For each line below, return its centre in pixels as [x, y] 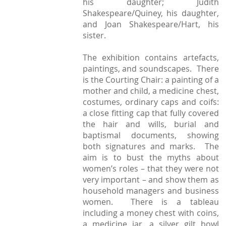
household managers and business [151, 191]
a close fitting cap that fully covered [151, 113]
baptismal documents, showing [151, 135]
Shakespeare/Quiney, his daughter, [151, 13]
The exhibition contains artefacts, [151, 58]
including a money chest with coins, [151, 213]
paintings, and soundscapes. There [151, 69]
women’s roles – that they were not [151, 169]
